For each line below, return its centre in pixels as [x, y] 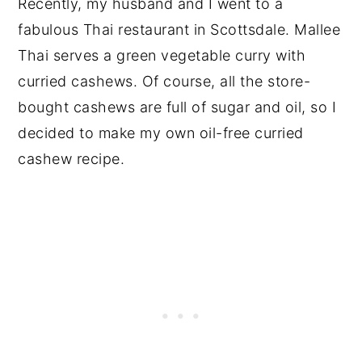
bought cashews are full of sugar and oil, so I [177, 107]
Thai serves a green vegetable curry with [162, 56]
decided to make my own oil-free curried [161, 133]
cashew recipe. [72, 159]
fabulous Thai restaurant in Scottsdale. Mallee [179, 30]
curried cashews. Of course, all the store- [164, 82]
